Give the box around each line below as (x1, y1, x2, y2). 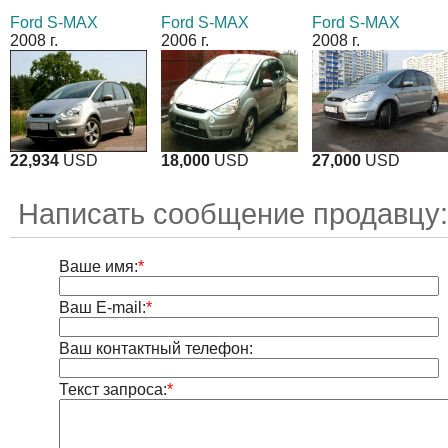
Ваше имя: (58, 258, 138, 276)
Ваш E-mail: (58, 299, 146, 317)
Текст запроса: (58, 381, 167, 399)
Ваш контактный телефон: (58, 340, 253, 358)
